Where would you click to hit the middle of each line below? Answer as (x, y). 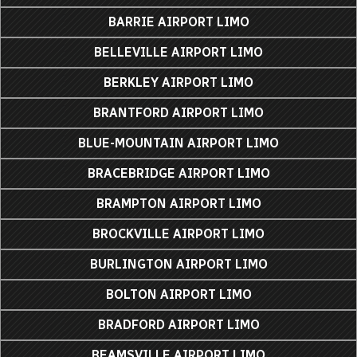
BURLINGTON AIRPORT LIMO (178, 264)
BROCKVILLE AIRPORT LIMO (178, 233)
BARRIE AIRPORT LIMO (178, 22)
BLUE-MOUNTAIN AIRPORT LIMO (178, 143)
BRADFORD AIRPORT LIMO (178, 324)
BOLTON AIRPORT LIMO (178, 294)
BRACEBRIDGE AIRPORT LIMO (178, 173)
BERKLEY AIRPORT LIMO (178, 82)
